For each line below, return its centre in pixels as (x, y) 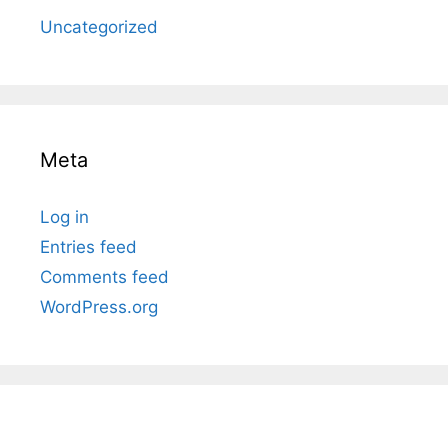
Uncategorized (99, 27)
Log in (64, 217)
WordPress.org (99, 307)
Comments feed (104, 277)
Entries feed (88, 247)
